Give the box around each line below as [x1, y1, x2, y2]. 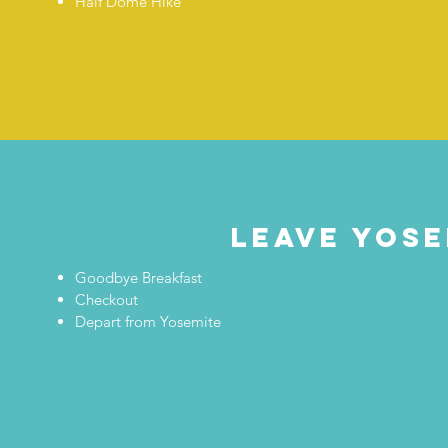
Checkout [75, 290, 138, 309]
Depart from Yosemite [75, 312, 221, 331]
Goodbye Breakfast [75, 268, 202, 287]
